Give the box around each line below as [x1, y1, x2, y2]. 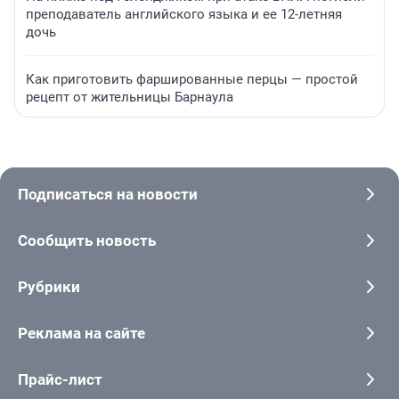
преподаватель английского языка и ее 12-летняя [26, 6, 342, 23]
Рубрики [18, 278, 80, 297]
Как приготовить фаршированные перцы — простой [26, 71, 358, 88]
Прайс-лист [18, 370, 102, 389]
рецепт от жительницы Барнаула [26, 89, 233, 106]
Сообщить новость [18, 232, 156, 250]
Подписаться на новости [18, 185, 198, 204]
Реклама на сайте [18, 324, 145, 343]
